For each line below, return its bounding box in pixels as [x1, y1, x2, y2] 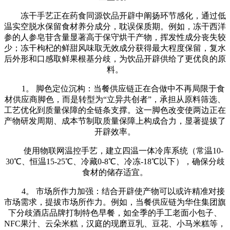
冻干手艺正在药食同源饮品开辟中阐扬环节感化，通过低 [4, 11, 226, 20]
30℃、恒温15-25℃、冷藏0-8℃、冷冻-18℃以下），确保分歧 [5, 157, 225, 166]
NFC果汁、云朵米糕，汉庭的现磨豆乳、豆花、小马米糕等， [4, 219, 226, 228]
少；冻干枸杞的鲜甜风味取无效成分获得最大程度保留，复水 [4, 43, 226, 52]
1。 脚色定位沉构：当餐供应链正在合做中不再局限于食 [5, 84, 225, 93]
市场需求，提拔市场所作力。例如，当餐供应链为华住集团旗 [4, 197, 226, 206]
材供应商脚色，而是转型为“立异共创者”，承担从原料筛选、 [5, 94, 225, 104]
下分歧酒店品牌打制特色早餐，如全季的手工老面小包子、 [8, 208, 222, 217]
